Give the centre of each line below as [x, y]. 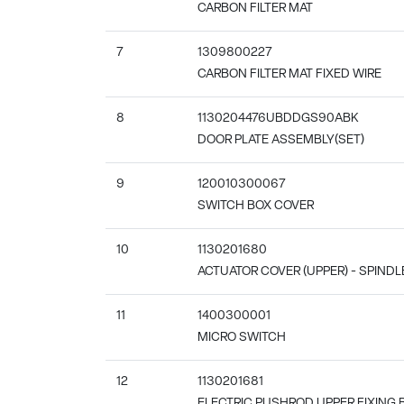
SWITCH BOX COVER [256, 206]
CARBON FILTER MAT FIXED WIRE [289, 74]
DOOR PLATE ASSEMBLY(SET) [281, 140]
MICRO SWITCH [242, 337]
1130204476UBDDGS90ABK [278, 118]
